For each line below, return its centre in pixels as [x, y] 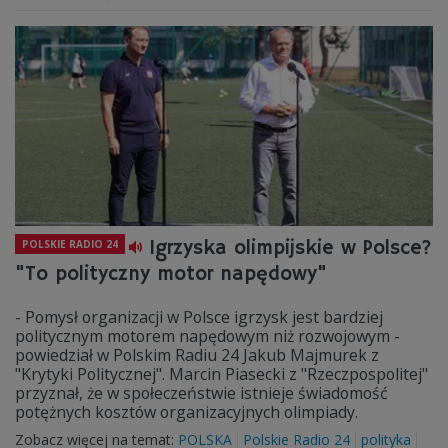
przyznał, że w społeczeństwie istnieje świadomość [201, 393]
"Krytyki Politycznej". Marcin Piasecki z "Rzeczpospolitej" [221, 374]
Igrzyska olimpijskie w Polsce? [291, 248]
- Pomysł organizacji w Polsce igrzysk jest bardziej [199, 317]
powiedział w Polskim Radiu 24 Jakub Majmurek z [197, 355]
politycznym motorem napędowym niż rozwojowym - [207, 336]
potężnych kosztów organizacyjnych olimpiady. [186, 412]
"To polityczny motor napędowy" [171, 274]
